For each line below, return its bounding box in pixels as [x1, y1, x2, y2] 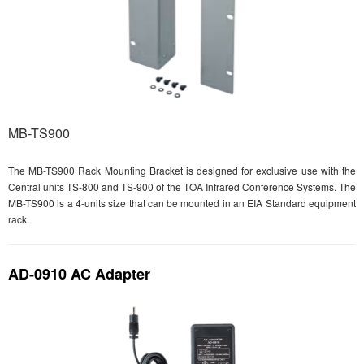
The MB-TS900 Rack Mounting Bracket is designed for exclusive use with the [8, 163, 356, 178]
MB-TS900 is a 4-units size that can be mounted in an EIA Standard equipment [8, 196, 356, 210]
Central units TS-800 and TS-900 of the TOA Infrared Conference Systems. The [8, 180, 356, 194]
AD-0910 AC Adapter [8, 263, 150, 285]
